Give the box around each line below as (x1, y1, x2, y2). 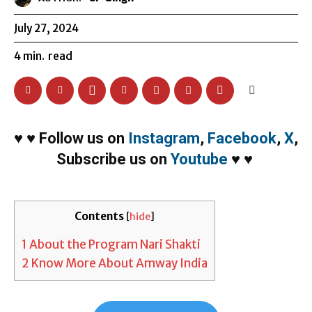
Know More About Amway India (29, 256, 208, 272)
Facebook (208, 129, 276, 147)
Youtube (170, 150, 228, 168)
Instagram (128, 129, 200, 147)
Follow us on (39, 129, 128, 147)
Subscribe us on (56, 150, 171, 168)
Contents (75, 209, 124, 223)
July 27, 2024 (14, 21, 79, 35)
